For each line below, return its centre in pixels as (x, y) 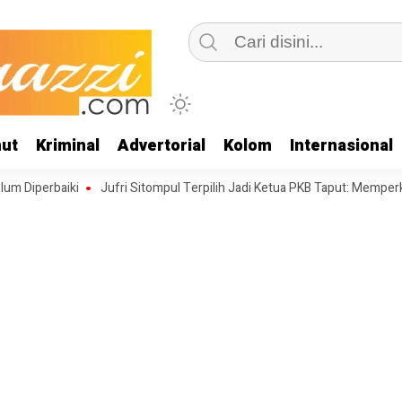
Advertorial (162, 146)
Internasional (341, 146)
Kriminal (68, 146)
